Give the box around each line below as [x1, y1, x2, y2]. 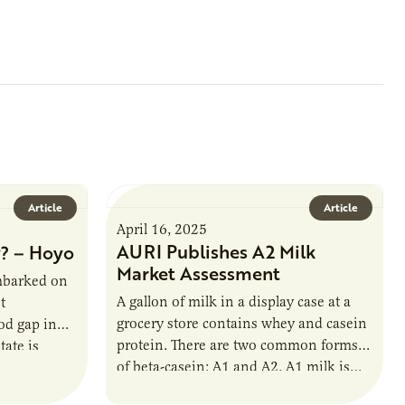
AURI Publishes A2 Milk [117, 238, 316, 264]
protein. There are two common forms [117, 335, 359, 354]
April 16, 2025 [117, 220, 208, 239]
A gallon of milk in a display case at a [117, 292, 352, 311]
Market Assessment [117, 259, 281, 286]
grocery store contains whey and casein [117, 314, 368, 333]
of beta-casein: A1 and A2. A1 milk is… [117, 357, 363, 376]
